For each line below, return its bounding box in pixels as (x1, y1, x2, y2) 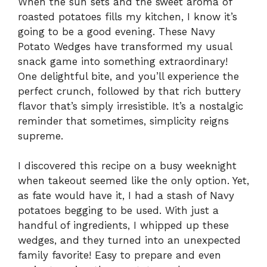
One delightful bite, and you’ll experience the (18, 70, 239, 82)
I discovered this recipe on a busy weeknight (18, 160, 237, 172)
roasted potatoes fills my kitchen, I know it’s (18, 10, 237, 23)
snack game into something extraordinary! (18, 55, 228, 67)
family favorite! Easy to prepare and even (18, 249, 221, 262)
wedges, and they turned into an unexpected (18, 234, 241, 247)
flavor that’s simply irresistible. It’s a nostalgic (18, 100, 243, 112)
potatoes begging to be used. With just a (18, 204, 219, 217)
